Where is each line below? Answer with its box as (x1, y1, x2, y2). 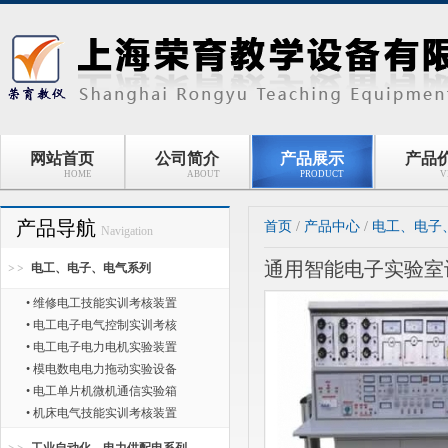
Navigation (101, 224, 153, 238)
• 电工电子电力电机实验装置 (26, 340, 177, 354)
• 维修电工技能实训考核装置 (26, 296, 177, 310)
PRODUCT (300, 169, 345, 179)
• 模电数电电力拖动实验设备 (26, 362, 177, 376)
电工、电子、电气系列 (31, 261, 151, 275)
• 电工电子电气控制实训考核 (26, 318, 177, 332)
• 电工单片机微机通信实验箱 (26, 384, 177, 398)
